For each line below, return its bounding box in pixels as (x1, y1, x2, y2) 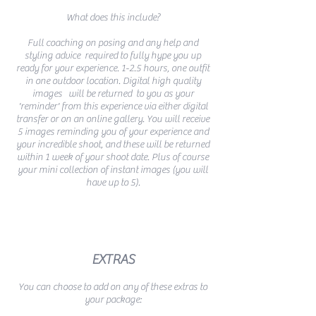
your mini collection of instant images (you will (18, 164, 208, 176)
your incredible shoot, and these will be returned (16, 139, 209, 150)
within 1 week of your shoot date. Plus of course (17, 152, 209, 163)
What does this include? (66, 12, 160, 23)
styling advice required (25, 50, 120, 61)
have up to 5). (85, 177, 140, 188)
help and (163, 37, 198, 49)
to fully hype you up (120, 50, 201, 61)
